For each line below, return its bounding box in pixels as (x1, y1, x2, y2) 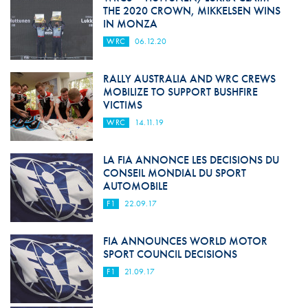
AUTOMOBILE (102, 179, 168, 194)
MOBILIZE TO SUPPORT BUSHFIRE (102, 85, 258, 100)
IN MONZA (102, 16, 157, 32)
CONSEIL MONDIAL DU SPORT (102, 166, 246, 181)
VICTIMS (102, 98, 142, 113)
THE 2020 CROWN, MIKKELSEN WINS (102, 3, 280, 19)
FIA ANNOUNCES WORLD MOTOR (102, 234, 267, 249)
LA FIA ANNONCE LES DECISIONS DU (102, 153, 279, 168)
